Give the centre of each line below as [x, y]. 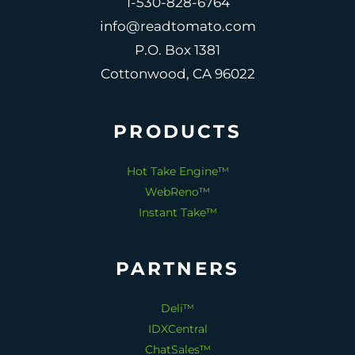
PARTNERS [177, 269]
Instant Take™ [177, 212]
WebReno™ [177, 192]
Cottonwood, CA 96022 [177, 74]
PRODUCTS [177, 132]
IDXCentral [177, 329]
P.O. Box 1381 [177, 50]
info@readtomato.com [177, 26]
